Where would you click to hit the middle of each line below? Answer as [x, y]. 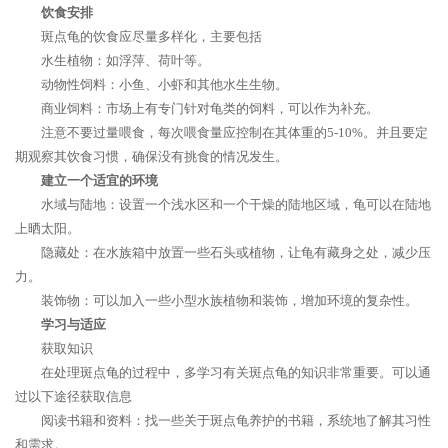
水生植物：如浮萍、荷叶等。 [125, 60]
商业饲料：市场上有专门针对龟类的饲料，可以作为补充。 [210, 108]
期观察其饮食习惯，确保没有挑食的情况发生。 [151, 156]
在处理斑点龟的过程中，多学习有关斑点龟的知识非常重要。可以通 [236, 372]
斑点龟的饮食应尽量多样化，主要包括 [151, 36]
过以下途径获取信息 [73, 396]
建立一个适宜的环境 [99, 180]
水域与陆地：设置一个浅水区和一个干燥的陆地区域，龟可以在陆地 [236, 204]
